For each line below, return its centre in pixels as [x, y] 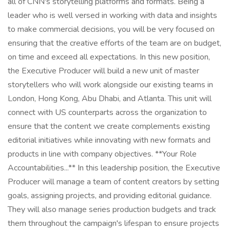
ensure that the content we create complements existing [109, 126]
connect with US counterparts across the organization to [107, 112]
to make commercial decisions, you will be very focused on [111, 29]
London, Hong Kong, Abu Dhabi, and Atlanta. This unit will [110, 99]
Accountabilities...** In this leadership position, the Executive [114, 168]
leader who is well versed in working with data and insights [112, 15]
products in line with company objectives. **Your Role [102, 154]
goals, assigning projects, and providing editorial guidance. [110, 196]
